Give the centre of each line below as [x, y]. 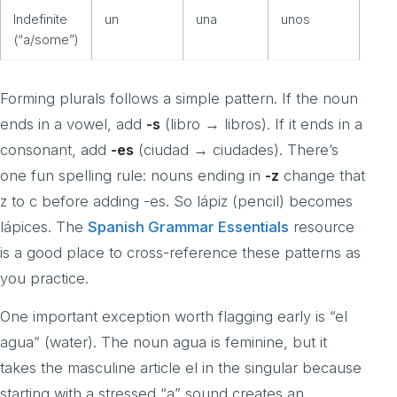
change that [322, 176]
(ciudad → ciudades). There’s [236, 150]
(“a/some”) [46, 40]
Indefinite [40, 19]
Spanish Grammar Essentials [188, 227]
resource [322, 227]
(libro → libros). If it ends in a [261, 125]
